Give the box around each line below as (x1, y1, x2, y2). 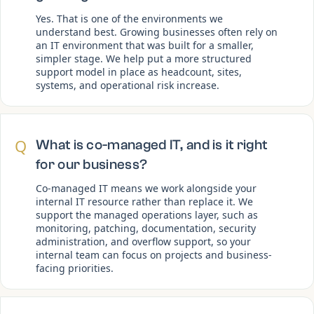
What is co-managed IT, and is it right (36, 136, 268, 153)
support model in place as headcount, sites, (36, 64, 242, 78)
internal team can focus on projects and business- (36, 247, 272, 261)
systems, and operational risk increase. (36, 78, 219, 92)
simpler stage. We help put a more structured (36, 51, 252, 65)
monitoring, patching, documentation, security (36, 221, 256, 235)
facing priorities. (36, 261, 114, 275)
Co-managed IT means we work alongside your (36, 181, 257, 195)
